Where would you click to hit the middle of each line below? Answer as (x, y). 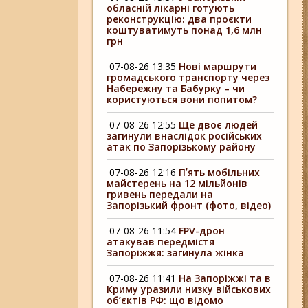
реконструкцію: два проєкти (179, 19)
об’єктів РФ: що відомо (165, 300)
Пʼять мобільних (220, 172)
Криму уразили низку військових (189, 289)
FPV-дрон (202, 231)
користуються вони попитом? (182, 99)
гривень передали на (160, 194)
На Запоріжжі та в (225, 278)
